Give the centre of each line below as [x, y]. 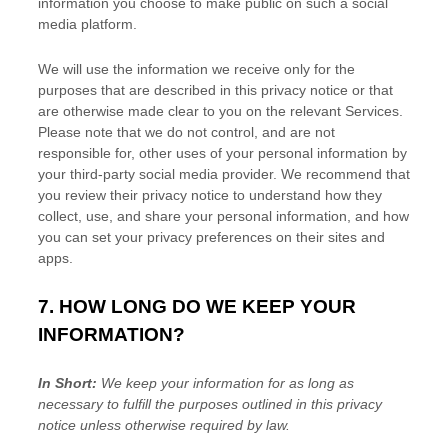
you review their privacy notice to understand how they [210, 195]
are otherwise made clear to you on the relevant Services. [220, 111]
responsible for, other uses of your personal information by [222, 153]
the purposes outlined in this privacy [266, 404]
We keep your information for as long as [227, 383]
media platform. [87, 24]
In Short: [69, 383]
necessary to [80, 404]
